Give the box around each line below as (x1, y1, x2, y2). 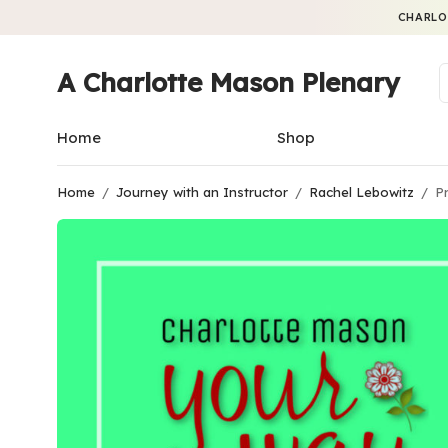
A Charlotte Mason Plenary (57, 66, 399, 99)
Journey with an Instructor (116, 184, 288, 200)
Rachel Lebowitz (309, 184, 414, 200)
